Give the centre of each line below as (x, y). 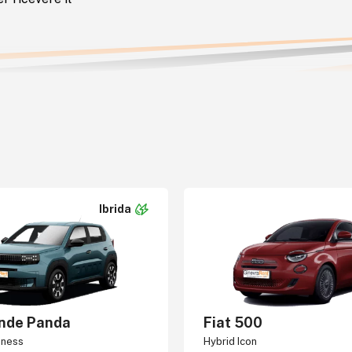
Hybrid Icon (230, 341)
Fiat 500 (233, 323)
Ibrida (115, 209)
